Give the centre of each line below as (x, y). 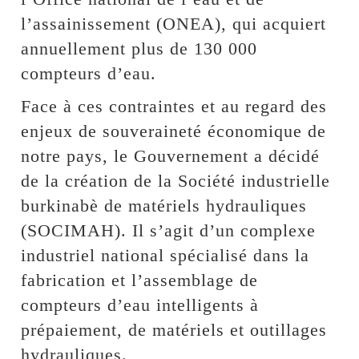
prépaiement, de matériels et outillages (174, 329)
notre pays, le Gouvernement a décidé (171, 155)
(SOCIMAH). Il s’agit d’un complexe (169, 230)
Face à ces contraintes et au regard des (174, 106)
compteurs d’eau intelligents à (140, 305)
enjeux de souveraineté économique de (174, 131)
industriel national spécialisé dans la (165, 255)
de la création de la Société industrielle (176, 180)
